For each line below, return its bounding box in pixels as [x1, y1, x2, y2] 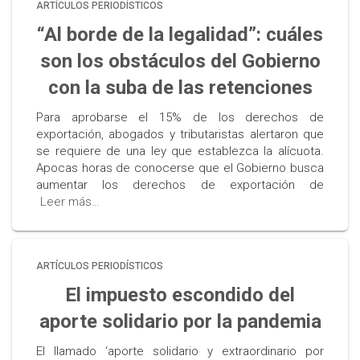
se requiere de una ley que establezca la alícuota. [36, 144, 324, 158]
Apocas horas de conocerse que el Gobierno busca [36, 161, 324, 175]
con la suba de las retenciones [47, 76, 313, 99]
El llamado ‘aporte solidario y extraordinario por [36, 344, 324, 358]
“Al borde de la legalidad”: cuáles [37, 23, 323, 46]
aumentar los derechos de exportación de [36, 178, 324, 192]
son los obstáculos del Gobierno [39, 50, 321, 72]
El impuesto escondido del [65, 284, 295, 306]
